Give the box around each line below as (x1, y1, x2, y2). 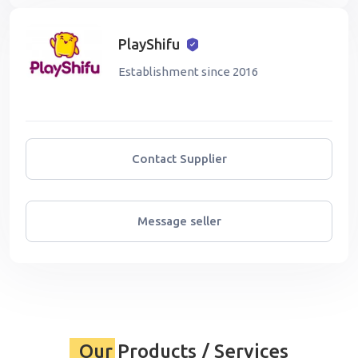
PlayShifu (118, 36, 180, 53)
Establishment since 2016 (118, 65, 258, 79)
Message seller (137, 213, 221, 228)
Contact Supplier (131, 151, 227, 165)
